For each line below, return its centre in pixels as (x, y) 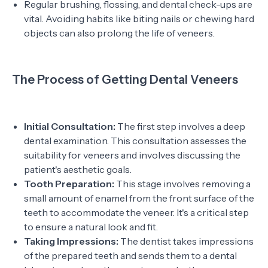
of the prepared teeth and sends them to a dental (130, 255)
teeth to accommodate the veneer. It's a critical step (136, 212)
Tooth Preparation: (70, 184)
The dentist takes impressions (187, 241)
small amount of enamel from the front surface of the (139, 198)
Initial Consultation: (71, 126)
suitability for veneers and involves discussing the (132, 155)
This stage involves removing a (183, 184)
